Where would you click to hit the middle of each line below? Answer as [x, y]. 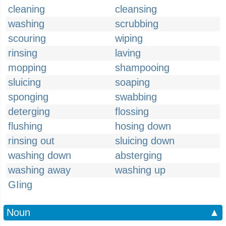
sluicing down [145, 141]
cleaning [26, 9]
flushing [25, 126]
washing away [39, 170]
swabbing [136, 97]
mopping [27, 68]
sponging [28, 97]
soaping [132, 82]
